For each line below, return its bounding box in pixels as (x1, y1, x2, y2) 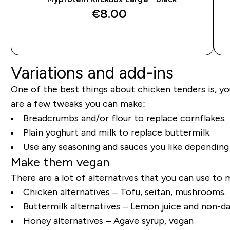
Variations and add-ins (10, 64, 174, 82)
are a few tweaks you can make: (10, 99, 145, 109)
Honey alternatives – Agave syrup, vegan (23, 216, 194, 226)
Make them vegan (10, 155, 109, 169)
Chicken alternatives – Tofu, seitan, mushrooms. (23, 187, 226, 197)
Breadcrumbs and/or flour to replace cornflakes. (23, 113, 226, 123)
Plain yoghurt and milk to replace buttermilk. (23, 127, 211, 138)
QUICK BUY (96, 34, 140, 43)
